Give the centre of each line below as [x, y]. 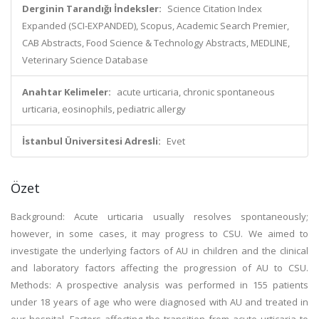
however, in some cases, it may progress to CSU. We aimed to [159, 234]
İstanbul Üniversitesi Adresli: [91, 141]
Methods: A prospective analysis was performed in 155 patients [159, 285]
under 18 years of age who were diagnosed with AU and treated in [159, 302]
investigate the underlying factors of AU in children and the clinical [159, 251]
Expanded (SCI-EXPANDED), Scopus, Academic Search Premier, [156, 26]
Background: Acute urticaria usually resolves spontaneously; [159, 216]
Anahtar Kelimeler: [67, 92]
